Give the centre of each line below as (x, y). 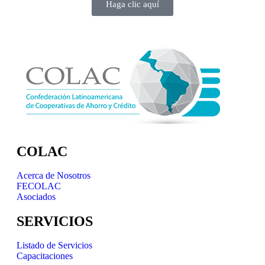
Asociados (36, 197)
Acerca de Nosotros (54, 176)
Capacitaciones (45, 256)
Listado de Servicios (54, 245)
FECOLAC (39, 186)
